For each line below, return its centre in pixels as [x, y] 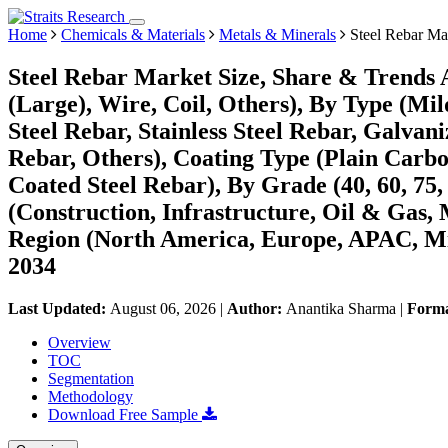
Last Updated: [59, 308]
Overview [79, 342]
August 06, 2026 [163, 308]
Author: [256, 308]
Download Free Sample [125, 414]
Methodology [90, 396]
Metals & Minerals [277, 34]
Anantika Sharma [341, 308]
